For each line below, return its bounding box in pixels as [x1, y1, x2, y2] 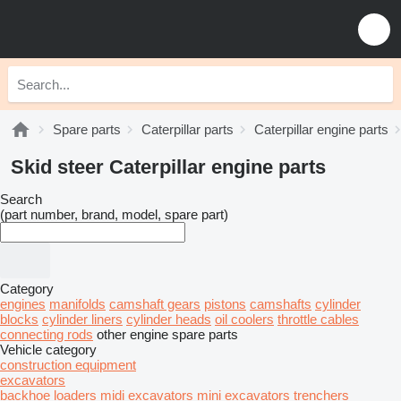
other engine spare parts [97, 327, 238, 342]
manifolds [49, 296, 106, 311]
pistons [204, 296, 246, 311]
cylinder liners [42, 311, 123, 327]
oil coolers [215, 311, 274, 327]
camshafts [250, 296, 311, 311]
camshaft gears [109, 296, 200, 311]
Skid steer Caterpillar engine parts [11, 156, 326, 178]
